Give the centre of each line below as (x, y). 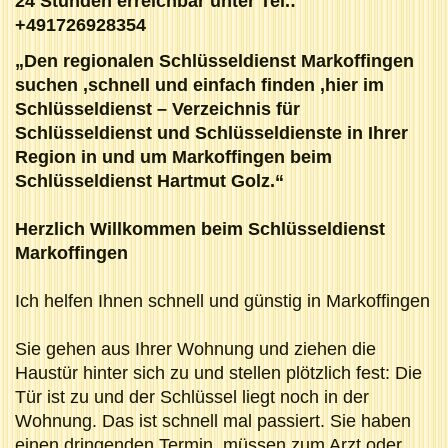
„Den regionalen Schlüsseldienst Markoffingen (214, 60)
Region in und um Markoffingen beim (173, 156)
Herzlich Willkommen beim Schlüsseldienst (200, 228)
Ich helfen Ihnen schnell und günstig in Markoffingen (222, 300)
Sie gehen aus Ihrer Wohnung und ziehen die (195, 348)
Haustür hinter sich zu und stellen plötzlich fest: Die (218, 372)
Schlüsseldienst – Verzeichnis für (157, 108)
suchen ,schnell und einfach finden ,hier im (199, 84)
